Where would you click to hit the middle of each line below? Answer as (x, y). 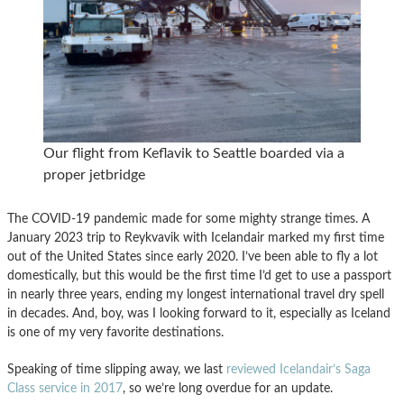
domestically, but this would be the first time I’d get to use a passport (199, 275)
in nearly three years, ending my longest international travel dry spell (196, 294)
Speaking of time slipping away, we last (117, 369)
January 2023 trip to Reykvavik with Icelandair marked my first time (196, 237)
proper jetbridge (94, 174)
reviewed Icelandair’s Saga (298, 369)
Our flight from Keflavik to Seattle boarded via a (194, 153)
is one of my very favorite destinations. (115, 332)
